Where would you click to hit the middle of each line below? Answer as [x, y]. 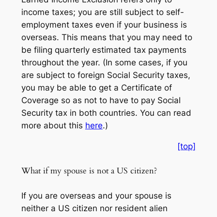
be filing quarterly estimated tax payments [104, 50]
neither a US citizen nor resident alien [94, 208]
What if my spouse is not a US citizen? [89, 170]
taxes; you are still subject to [108, 12]
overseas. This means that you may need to [107, 37]
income [35, 12]
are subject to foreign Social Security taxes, [106, 75]
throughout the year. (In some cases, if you [104, 62]
